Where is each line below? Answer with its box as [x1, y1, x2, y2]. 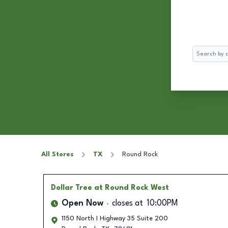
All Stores [41, 151, 74, 158]
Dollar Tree [50, 184, 92, 191]
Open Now [61, 199, 103, 208]
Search [192, 47, 213, 54]
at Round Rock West [94, 184, 169, 191]
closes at [111, 199, 143, 208]
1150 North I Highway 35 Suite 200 [61, 215, 168, 222]
